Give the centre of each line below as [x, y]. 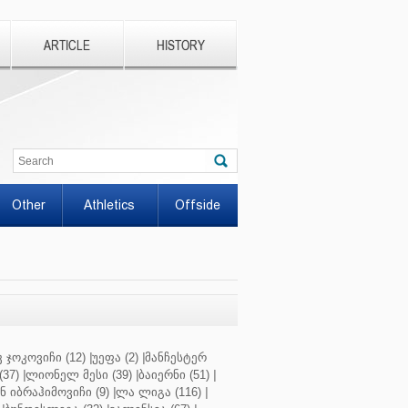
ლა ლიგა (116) [158, 392]
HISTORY [180, 46]
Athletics [109, 205]
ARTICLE [66, 46]
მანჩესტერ [176, 357]
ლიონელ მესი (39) [79, 375]
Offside [197, 205]
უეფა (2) [115, 357]
